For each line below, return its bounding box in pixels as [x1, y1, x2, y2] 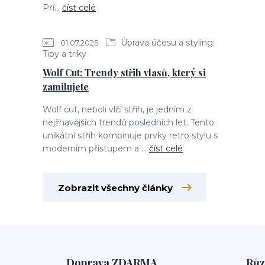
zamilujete [43, 80, 89, 93]
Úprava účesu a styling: [118, 37, 215, 48]
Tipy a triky [43, 49, 86, 59]
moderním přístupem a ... [43, 143, 149, 154]
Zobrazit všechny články [58, 182, 173, 193]
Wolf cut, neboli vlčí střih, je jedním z [43, 104, 192, 115]
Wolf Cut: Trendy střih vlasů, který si [43, 66, 206, 79]
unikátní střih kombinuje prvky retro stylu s [43, 130, 218, 141]
